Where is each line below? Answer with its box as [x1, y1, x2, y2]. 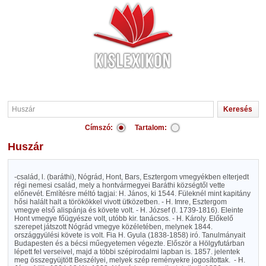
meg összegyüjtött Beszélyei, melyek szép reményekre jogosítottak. [14, 256, 230, 264]
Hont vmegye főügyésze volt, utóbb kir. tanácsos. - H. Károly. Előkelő [14, 214, 233, 223]
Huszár [15, 141, 43, 153]
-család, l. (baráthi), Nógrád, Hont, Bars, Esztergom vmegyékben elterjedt [14, 173, 249, 181]
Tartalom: [135, 123, 167, 132]
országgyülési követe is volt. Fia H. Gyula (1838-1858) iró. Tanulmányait [14, 231, 245, 239]
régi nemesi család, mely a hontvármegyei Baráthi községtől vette [14, 181, 225, 189]
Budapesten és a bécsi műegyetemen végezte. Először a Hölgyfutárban [14, 239, 245, 248]
